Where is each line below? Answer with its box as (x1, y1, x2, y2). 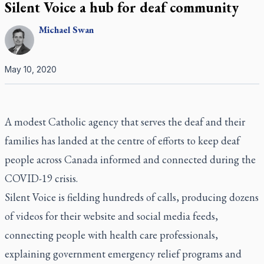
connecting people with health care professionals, (5, 228, 218, 242)
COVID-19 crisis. (5, 171, 78, 185)
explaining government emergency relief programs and (5, 247, 242, 260)
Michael (39, 24, 70, 36)
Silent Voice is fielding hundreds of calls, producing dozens (5, 190, 259, 204)
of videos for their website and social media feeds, (5, 209, 218, 223)
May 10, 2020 (5, 64, 57, 74)
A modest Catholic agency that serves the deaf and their (5, 115, 245, 128)
